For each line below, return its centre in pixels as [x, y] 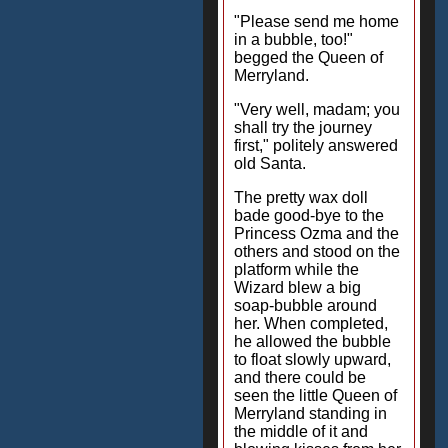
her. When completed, [311, 323]
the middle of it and [301, 431]
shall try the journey [303, 127]
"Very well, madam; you [317, 109]
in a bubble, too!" [293, 39]
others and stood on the [317, 251]
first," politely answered [316, 145]
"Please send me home [316, 21]
